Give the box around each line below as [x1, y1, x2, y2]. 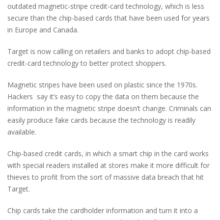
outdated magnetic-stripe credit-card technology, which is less [7, 1, 204, 11]
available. [7, 127, 36, 137]
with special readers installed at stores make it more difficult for [7, 160, 210, 170]
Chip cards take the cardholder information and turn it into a [7, 205, 198, 215]
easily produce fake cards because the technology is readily [7, 115, 195, 125]
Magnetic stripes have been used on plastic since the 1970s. [7, 80, 197, 89]
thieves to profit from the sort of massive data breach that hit [7, 172, 204, 182]
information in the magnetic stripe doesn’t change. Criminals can [7, 103, 211, 113]
